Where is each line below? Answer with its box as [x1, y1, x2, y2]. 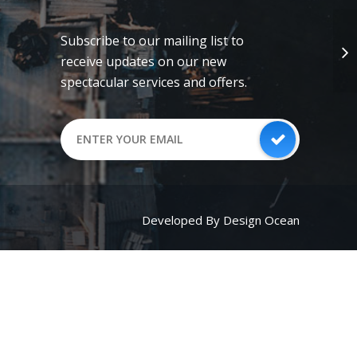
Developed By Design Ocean [142, 212, 300, 228]
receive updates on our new [61, 53, 227, 70]
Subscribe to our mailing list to [61, 32, 245, 49]
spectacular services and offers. [61, 73, 248, 91]
